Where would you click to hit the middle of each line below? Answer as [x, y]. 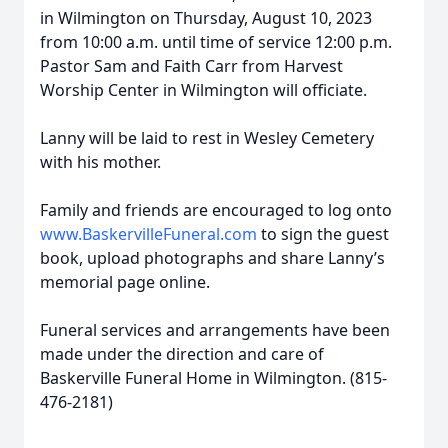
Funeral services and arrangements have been [215, 330]
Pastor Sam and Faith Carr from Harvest [191, 66]
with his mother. [100, 162]
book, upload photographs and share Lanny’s [212, 258]
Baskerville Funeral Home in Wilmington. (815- [213, 378]
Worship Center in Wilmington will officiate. [203, 90]
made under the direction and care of [182, 354]
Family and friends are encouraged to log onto [216, 210]
